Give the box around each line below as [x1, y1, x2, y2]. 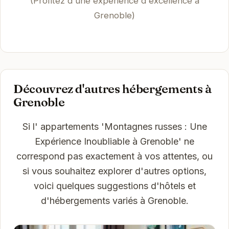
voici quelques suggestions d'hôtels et [33, 180, 196, 191]
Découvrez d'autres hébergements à [13, 81, 212, 96]
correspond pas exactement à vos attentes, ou [16, 150, 213, 162]
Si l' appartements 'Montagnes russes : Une [22, 121, 207, 132]
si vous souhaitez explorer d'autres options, [22, 165, 207, 176]
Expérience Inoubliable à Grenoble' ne [35, 135, 194, 147]
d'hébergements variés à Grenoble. [40, 195, 189, 206]
